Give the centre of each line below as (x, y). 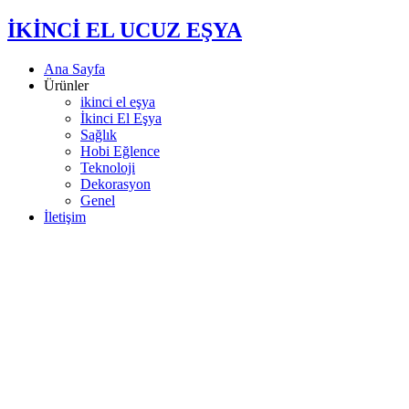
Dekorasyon (115, 184)
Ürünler (66, 85)
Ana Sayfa (74, 68)
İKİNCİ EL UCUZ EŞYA (125, 30)
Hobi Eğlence (120, 151)
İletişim (65, 216)
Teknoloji (108, 167)
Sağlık (99, 134)
